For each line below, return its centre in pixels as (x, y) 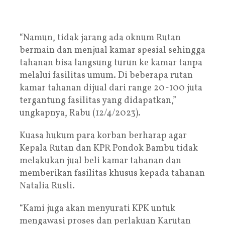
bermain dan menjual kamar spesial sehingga (113, 50)
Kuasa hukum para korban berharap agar (103, 136)
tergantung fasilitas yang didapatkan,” (98, 100)
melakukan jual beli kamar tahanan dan (100, 161)
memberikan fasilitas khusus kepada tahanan (112, 173)
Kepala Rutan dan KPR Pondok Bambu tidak (109, 148)
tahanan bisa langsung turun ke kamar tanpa (111, 63)
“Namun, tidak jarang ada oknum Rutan (100, 38)
